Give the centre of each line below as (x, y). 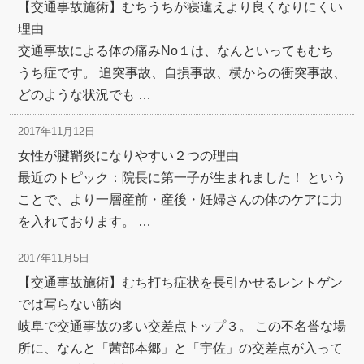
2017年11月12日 (56, 131)
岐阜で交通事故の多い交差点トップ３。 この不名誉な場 (182, 326)
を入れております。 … (84, 221)
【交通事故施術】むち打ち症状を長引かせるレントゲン (180, 282)
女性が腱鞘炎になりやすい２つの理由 (128, 156)
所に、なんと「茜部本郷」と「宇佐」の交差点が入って (180, 348)
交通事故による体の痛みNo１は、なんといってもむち (176, 51)
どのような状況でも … (84, 95)
